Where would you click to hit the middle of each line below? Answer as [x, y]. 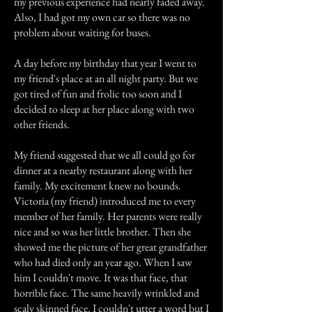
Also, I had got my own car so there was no [102, 17]
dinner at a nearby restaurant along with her [103, 170]
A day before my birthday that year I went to [105, 63]
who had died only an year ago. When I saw [103, 262]
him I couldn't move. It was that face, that [101, 278]
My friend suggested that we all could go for [104, 155]
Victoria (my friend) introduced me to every [105, 201]
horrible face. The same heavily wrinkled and [107, 293]
